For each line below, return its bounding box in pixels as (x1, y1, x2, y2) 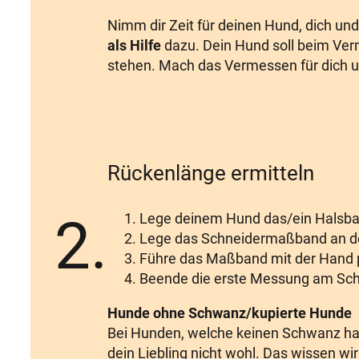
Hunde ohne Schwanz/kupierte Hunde (107, 305, 352, 322)
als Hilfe (107, 37, 161, 54)
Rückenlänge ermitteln (107, 161, 314, 186)
